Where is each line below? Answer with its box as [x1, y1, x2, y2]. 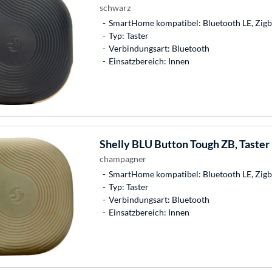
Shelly [99, 137, 130, 151]
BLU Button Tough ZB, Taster [129, 137, 270, 151]
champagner [99, 153, 146, 164]
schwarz [99, 2, 131, 13]
